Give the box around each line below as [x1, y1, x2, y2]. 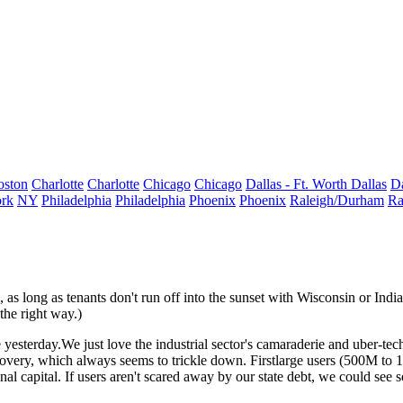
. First [243, 353, 275, 368]
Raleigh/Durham [290, 193, 384, 208]
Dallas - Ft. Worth [246, 176, 351, 192]
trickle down [172, 353, 243, 368]
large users [275, 353, 336, 368]
